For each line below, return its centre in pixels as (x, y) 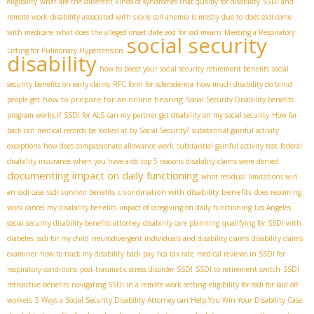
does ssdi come (268, 16)
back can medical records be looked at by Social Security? (98, 130)
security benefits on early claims (59, 84)
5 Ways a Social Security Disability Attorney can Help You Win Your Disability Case (169, 300)
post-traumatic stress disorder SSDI (136, 269)
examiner (22, 253)
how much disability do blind (244, 84)
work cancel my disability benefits (62, 207)
